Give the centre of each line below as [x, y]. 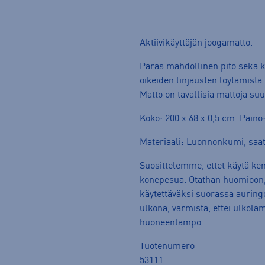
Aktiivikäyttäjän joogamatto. [197, 43]
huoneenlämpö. [173, 223]
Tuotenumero [167, 247]
